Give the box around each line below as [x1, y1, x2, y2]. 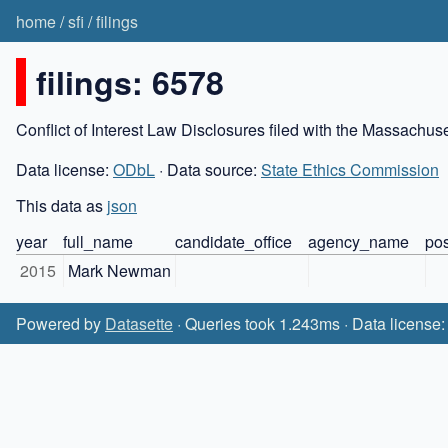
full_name [63, 229, 133, 253]
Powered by [16, 312, 105, 336]
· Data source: [155, 157, 261, 181]
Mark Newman [68, 258, 171, 282]
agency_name [308, 229, 409, 253]
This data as [16, 193, 107, 217]
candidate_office [175, 229, 292, 253]
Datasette [105, 312, 173, 336]
